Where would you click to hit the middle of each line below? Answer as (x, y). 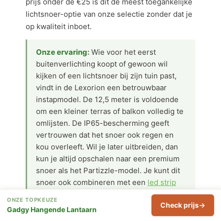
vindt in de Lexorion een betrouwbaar (101, 88)
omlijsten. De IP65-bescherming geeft (103, 123)
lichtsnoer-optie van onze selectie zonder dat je (109, 14)
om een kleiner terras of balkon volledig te (110, 111)
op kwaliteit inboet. (59, 26)
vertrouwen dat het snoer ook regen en (105, 135)
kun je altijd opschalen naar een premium (108, 159)
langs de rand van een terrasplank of (100, 194)
